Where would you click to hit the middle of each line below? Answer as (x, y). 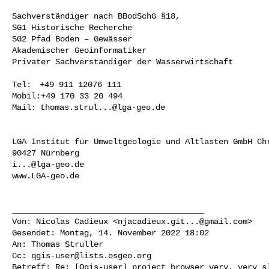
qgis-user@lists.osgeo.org (91, 255)
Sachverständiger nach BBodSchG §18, (96, 16)
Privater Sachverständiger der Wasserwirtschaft (122, 62)
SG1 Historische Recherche (72, 27)
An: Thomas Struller (58, 244)
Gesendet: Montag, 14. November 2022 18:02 (110, 233)
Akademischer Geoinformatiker (79, 50)
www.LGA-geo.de (46, 176)
